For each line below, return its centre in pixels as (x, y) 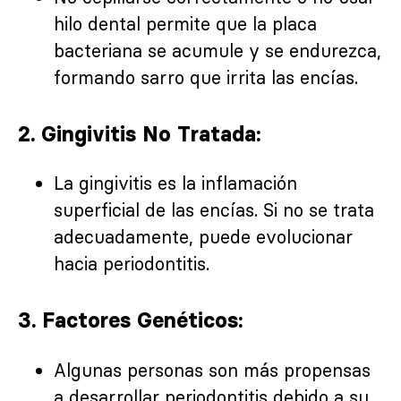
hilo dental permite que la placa (185, 23)
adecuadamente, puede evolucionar (203, 237)
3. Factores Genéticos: (130, 320)
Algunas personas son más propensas (212, 370)
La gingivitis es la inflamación (175, 183)
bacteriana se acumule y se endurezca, (218, 50)
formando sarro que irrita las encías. (206, 77)
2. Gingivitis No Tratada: (139, 133)
